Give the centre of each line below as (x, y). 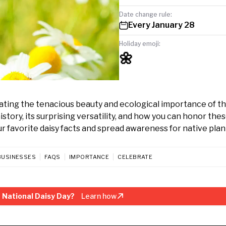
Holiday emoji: (140, 43)
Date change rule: (146, 14)
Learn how (98, 196)
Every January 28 (161, 25)
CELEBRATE (135, 157)
